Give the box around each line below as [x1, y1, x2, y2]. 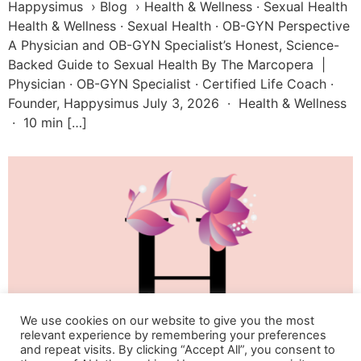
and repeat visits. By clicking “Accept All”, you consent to [20, 342, 335, 357]
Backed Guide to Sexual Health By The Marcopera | [8, 56, 330, 73]
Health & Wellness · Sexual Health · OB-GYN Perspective [8, 17, 350, 34]
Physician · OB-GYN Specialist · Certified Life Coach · [8, 75, 334, 92]
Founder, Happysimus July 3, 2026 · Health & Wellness [8, 94, 346, 111]
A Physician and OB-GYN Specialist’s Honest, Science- [8, 36, 339, 53]
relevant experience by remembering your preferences [20, 328, 326, 342]
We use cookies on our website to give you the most [20, 313, 314, 328]
